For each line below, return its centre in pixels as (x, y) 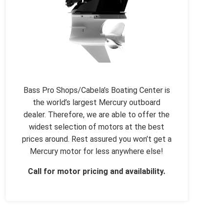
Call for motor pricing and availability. (97, 172)
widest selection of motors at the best (97, 127)
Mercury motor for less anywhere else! (97, 152)
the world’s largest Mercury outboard (97, 103)
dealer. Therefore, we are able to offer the (97, 115)
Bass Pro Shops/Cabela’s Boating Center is (97, 90)
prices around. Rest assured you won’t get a (97, 139)
